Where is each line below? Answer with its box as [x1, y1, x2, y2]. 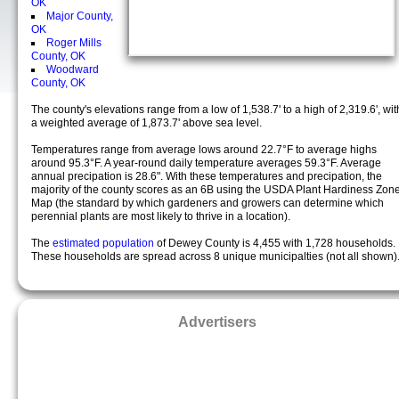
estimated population [53, 237, 157, 249]
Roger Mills [46, 37, 102, 49]
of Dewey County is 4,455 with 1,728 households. [157, 237, 395, 249]
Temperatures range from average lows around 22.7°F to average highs [31, 143, 377, 156]
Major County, [46, 10, 113, 22]
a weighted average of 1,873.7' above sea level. [31, 117, 262, 129]
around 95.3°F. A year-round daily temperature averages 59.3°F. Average [31, 157, 381, 169]
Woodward [46, 63, 99, 76]
